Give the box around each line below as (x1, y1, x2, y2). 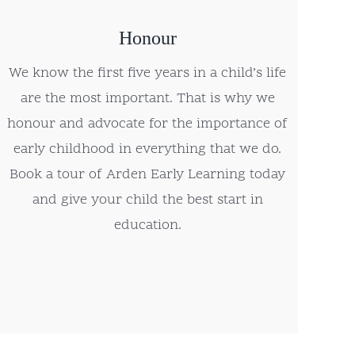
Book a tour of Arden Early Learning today (10, 165, 286, 185)
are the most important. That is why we (20, 89, 275, 109)
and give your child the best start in (32, 190, 263, 211)
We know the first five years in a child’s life (9, 63, 287, 84)
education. (113, 216, 181, 236)
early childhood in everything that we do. (13, 139, 282, 160)
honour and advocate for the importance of (7, 114, 288, 135)
